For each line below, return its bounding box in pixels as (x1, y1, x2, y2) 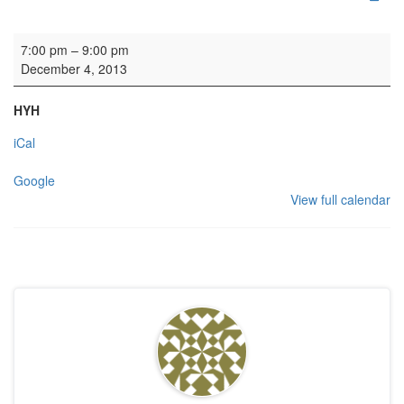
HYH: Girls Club (13, 32, 102, 51)
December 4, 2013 (21, 60, 127, 78)
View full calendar (290, 190, 390, 209)
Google (14, 171, 55, 190)
